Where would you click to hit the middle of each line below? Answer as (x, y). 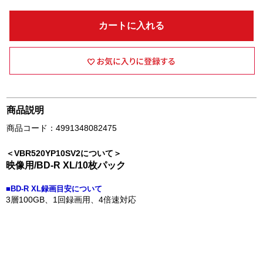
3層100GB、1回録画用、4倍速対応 (71, 200)
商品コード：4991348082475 (62, 128)
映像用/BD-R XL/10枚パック (66, 165)
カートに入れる (131, 26)
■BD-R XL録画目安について (54, 189)
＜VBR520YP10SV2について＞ (64, 153)
